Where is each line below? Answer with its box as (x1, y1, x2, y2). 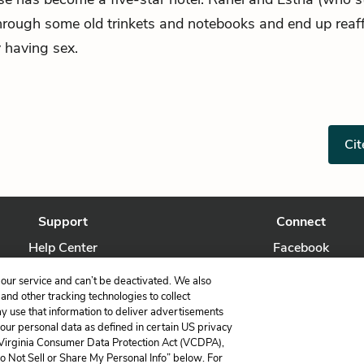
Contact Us (29, 265, 97, 283)
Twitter (279, 265, 323, 283)
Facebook (272, 239, 329, 257)
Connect (275, 213, 326, 231)
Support (38, 213, 89, 231)
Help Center (28, 239, 98, 257)
